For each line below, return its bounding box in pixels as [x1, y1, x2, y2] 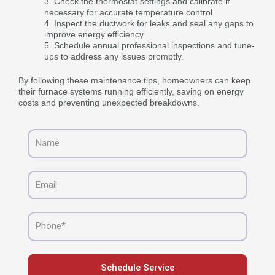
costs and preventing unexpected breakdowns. [18, 97, 199, 107]
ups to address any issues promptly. [44, 51, 184, 61]
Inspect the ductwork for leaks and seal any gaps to [54, 18, 254, 28]
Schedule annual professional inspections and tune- [54, 40, 255, 50]
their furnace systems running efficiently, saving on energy [18, 86, 244, 96]
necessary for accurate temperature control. [44, 7, 215, 17]
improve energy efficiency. [44, 29, 145, 39]
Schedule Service [101, 261, 174, 273]
